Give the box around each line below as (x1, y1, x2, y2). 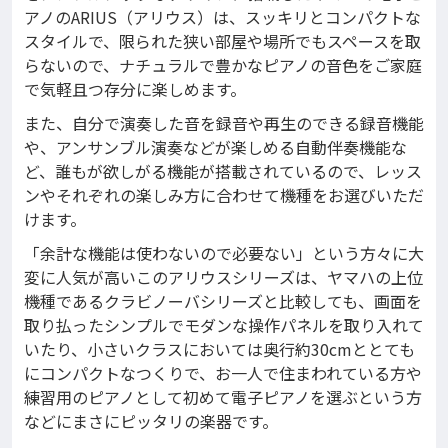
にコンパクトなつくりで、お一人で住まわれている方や (24, 361, 422, 386)
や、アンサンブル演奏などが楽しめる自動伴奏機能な (24, 135, 407, 160)
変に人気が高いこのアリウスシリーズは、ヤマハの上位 (24, 265, 423, 290)
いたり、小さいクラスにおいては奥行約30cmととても (24, 337, 415, 362)
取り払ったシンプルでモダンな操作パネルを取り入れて (24, 313, 424, 338)
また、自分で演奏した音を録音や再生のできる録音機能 (24, 111, 424, 136)
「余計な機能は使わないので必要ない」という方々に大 (24, 241, 424, 266)
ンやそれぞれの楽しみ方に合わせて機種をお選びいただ (24, 183, 424, 208)
